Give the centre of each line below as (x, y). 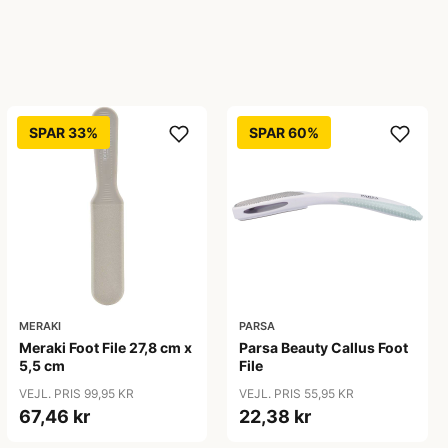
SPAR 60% (284, 132)
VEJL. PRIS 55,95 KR (297, 394)
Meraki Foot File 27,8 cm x (105, 348)
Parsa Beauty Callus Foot (324, 348)
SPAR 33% (63, 132)
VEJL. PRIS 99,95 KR (76, 394)
